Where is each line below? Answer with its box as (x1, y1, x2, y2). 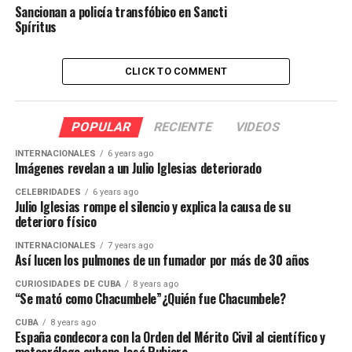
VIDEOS (234, 119, 283, 135)
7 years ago (107, 240, 153, 251)
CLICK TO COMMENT (124, 65, 228, 78)
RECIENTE (152, 119, 215, 135)
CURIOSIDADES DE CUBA (14, 279, 121, 290)
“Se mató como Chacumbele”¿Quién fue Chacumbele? (14, 289, 286, 309)
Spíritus (14, 17, 57, 37)
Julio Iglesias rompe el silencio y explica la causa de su (14, 197, 291, 217)
